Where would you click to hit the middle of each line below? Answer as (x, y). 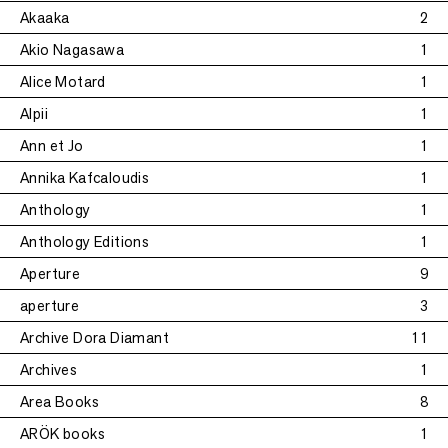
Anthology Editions (85, 241)
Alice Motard (63, 81)
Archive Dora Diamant (94, 337)
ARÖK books (62, 433)
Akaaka (45, 17)
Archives (49, 369)
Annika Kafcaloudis (85, 177)
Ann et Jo (52, 145)
